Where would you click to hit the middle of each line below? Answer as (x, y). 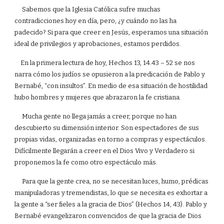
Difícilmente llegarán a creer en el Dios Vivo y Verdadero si (105, 151)
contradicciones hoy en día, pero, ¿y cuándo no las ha (96, 21)
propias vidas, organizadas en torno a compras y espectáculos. (111, 139)
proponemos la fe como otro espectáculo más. (86, 162)
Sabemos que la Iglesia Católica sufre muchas (88, 9)
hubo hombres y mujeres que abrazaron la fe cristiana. (99, 97)
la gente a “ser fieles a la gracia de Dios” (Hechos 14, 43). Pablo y (111, 204)
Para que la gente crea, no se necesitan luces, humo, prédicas (112, 181)
